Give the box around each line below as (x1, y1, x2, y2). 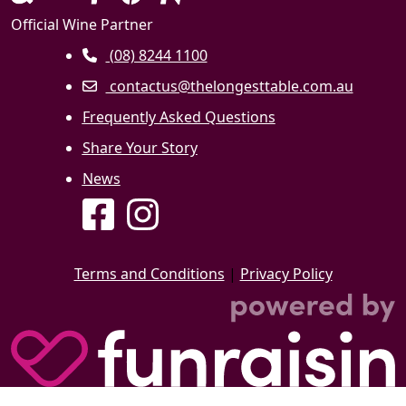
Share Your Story (82, 137, 198, 158)
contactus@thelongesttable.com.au (105, 75, 353, 96)
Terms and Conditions (73, 263, 225, 284)
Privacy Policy (239, 263, 333, 284)
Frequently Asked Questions (82, 106, 275, 127)
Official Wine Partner (11, 14, 153, 34)
